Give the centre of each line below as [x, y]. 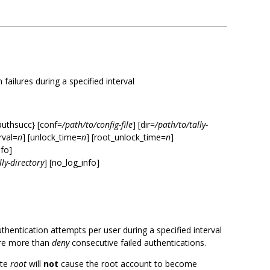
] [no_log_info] [72, 162]
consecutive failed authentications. [138, 243]
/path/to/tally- [181, 124]
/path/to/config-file [97, 124]
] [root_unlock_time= [126, 137]
